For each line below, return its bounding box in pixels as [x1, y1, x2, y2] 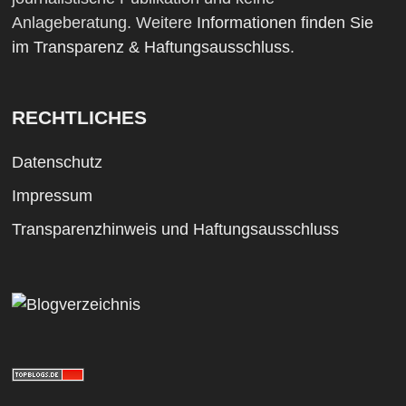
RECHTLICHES [11, 106, 147, 128]
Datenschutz [11, 152, 102, 171]
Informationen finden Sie [196, 13, 373, 32]
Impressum [11, 186, 92, 205]
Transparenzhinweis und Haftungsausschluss [11, 219, 339, 238]
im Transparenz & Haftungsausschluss [11, 37, 290, 56]
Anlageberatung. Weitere [11, 13, 197, 32]
